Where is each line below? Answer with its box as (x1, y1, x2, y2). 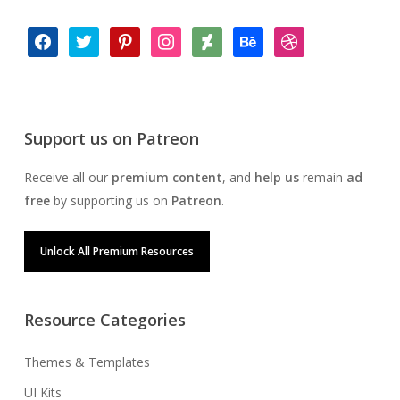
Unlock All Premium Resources (39, 244, 194, 259)
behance (231, 28, 281, 46)
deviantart (190, 28, 249, 46)
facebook (26, 28, 81, 46)
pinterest (108, 28, 160, 46)
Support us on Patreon (23, 128, 199, 149)
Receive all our (23, 169, 112, 186)
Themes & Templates (23, 354, 150, 371)
